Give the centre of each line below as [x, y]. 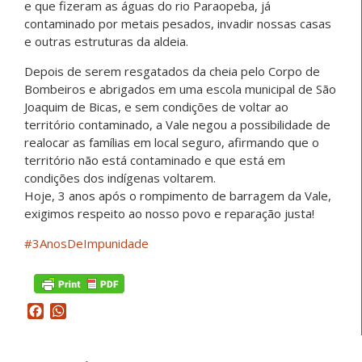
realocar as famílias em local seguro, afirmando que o [172, 143]
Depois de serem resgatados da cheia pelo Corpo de [172, 72]
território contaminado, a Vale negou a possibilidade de [177, 125]
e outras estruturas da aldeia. [106, 42]
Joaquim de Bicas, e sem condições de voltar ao [156, 107]
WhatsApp [98, 311]
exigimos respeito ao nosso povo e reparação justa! [169, 214]
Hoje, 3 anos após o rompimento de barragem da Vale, [178, 196]
